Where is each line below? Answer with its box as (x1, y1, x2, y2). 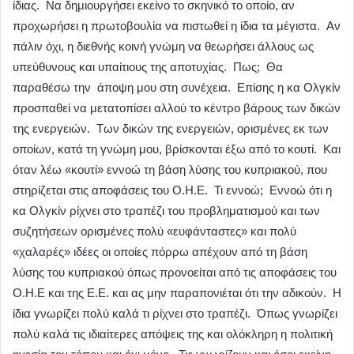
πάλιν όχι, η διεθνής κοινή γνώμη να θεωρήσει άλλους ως (13, 40, 314, 54)
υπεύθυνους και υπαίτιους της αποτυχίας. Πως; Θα (13, 60, 283, 74)
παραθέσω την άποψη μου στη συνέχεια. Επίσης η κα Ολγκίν (13, 81, 341, 95)
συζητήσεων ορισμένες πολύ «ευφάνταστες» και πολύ (13, 224, 296, 239)
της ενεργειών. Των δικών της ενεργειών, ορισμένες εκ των (13, 122, 329, 136)
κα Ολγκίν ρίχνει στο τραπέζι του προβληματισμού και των (13, 204, 320, 218)
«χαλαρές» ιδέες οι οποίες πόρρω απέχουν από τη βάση (13, 245, 307, 259)
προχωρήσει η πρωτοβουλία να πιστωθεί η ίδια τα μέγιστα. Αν (13, 19, 341, 33)
